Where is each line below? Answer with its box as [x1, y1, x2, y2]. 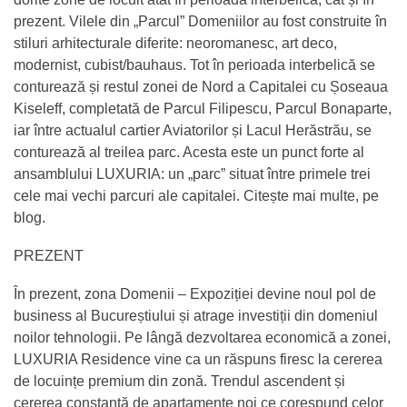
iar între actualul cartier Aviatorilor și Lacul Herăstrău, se [14, 122, 372, 138]
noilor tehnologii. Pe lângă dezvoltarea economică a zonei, [14, 329, 391, 345]
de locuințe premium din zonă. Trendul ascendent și [14, 372, 345, 389]
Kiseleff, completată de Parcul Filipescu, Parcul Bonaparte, [14, 100, 392, 116]
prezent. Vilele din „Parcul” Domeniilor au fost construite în [14, 13, 387, 29]
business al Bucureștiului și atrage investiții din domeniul [14, 307, 378, 323]
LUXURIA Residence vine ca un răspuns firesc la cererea [14, 351, 382, 367]
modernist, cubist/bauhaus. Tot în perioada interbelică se [14, 56, 375, 73]
